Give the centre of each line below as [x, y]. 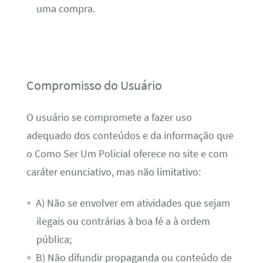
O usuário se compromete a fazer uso [109, 117]
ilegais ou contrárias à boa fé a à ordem [123, 222]
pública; [54, 240]
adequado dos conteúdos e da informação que [130, 135]
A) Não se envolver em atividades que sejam [133, 203]
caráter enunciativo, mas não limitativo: [113, 172]
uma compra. [65, 9]
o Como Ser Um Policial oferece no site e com [127, 154]
